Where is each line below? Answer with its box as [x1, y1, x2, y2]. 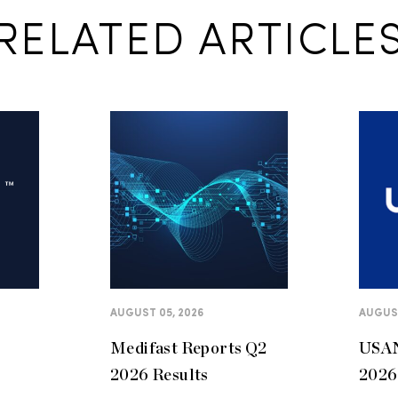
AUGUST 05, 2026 [110, 308, 203, 319]
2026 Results [110, 365, 209, 384]
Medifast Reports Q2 [110, 338, 267, 357]
